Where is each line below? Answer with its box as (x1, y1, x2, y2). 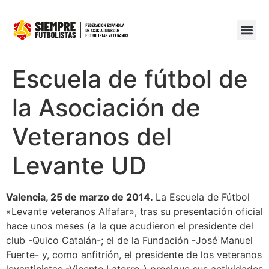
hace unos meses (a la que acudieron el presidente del (6, 220, 253, 232)
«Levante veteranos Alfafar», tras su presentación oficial (6, 205, 263, 217)
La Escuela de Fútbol (156, 191, 250, 203)
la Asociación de (12, 93, 201, 122)
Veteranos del (12, 122, 172, 151)
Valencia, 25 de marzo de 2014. (6, 191, 156, 203)
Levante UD (12, 151, 147, 180)
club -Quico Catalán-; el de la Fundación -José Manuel (6, 234, 253, 246)
